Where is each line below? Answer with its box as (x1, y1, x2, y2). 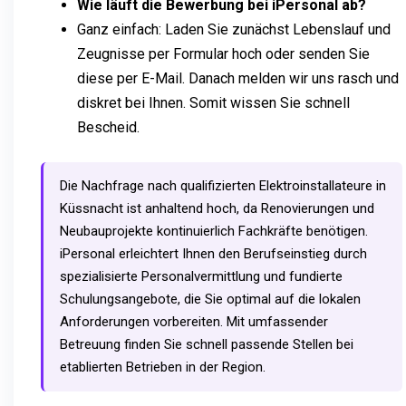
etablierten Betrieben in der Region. (60, 358, 266, 375)
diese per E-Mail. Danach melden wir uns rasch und (77, 69, 399, 87)
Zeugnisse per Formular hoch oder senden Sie (77, 44, 370, 63)
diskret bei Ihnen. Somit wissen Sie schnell (77, 93, 350, 111)
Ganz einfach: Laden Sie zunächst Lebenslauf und (77, 20, 391, 38)
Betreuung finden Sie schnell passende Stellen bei (60, 335, 353, 353)
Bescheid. (77, 118, 140, 136)
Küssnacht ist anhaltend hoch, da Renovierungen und (60, 199, 374, 217)
